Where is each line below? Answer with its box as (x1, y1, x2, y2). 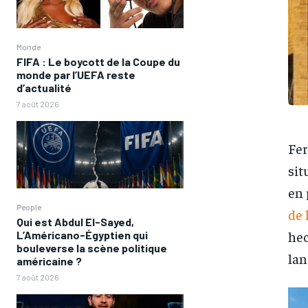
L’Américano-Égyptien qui (16, 228, 148, 241)
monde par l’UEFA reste (16, 68, 135, 82)
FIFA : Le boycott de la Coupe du (16, 55, 180, 69)
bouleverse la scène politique (16, 241, 167, 254)
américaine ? (16, 254, 82, 267)
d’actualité (16, 81, 71, 95)
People (16, 201, 41, 212)
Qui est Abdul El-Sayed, (16, 214, 134, 228)
